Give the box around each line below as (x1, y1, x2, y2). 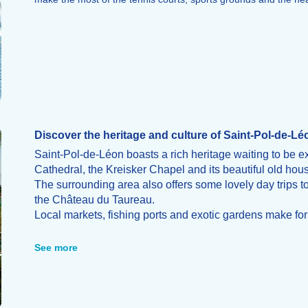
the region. (34, 224, 86, 236)
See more (34, 242, 78, 254)
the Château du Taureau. (34, 194, 155, 206)
